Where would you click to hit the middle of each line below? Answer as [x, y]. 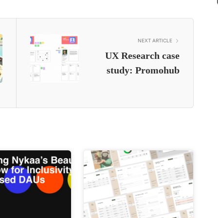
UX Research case [142, 56]
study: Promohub [143, 70]
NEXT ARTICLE [155, 41]
